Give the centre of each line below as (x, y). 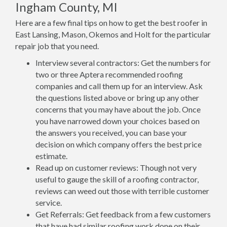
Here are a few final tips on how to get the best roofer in (111, 23)
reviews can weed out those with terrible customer (122, 191)
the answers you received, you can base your (111, 133)
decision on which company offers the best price (119, 144)
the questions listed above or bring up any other (117, 98)
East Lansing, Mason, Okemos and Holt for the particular (113, 34)
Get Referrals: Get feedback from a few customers (123, 214)
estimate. (51, 156)
